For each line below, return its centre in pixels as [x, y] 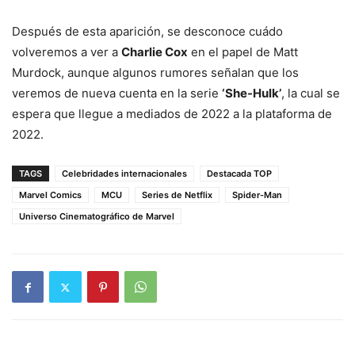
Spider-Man [257, 195]
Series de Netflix [177, 195]
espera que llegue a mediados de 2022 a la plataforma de [172, 114]
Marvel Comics [50, 195]
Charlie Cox [155, 52]
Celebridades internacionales [124, 174]
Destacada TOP [239, 174]
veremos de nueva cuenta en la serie [117, 94]
